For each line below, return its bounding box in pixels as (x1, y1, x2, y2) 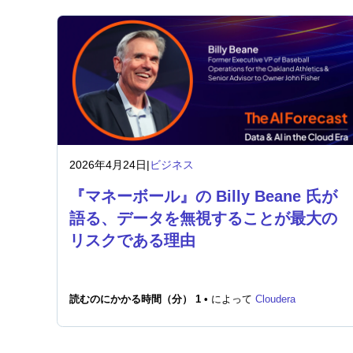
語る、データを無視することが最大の (69, 210, 337, 227)
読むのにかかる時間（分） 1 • (69, 294, 211, 305)
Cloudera (255, 294, 295, 305)
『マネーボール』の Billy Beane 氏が (69, 188, 337, 205)
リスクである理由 (69, 232, 195, 249)
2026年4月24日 (69, 158, 147, 171)
